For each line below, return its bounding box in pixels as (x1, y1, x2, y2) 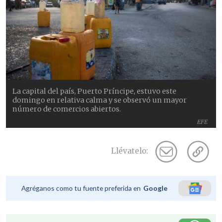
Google (143, 183, 167, 192)
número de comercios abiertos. (12, 104, 121, 113)
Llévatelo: (111, 146, 148, 156)
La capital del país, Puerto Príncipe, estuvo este (12, 86, 177, 96)
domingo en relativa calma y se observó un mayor (12, 95, 187, 105)
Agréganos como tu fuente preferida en (21, 183, 141, 192)
